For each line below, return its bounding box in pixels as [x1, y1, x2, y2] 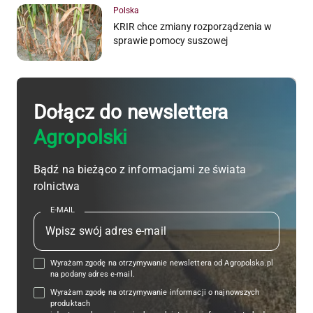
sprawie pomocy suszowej [113, 34, 228, 46]
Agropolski [34, 126, 128, 150]
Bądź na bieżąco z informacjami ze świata [34, 163, 246, 177]
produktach [50, 299, 93, 309]
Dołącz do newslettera [34, 101, 228, 124]
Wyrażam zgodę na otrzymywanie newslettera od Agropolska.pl [50, 259, 273, 268]
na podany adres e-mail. [50, 270, 137, 279]
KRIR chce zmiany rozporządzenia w [113, 20, 272, 32]
